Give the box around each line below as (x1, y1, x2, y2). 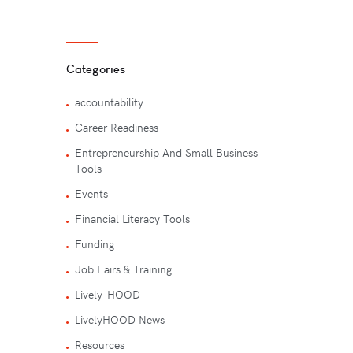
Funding (75, 236, 115, 252)
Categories (66, 61, 125, 76)
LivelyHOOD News (75, 312, 165, 328)
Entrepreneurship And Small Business (75, 145, 258, 161)
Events (75, 186, 109, 202)
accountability (75, 95, 144, 110)
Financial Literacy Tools (75, 211, 191, 227)
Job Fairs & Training (75, 262, 173, 277)
